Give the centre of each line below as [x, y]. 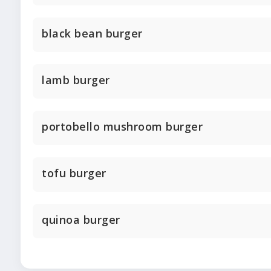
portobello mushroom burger [122, 127]
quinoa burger [81, 220]
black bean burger [92, 34]
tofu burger [74, 173]
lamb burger [76, 80]
